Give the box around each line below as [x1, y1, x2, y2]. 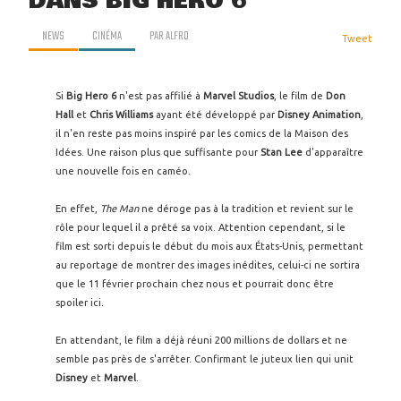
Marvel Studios [203, 90, 274, 101]
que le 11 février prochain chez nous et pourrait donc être [55, 278, 334, 289]
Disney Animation [277, 109, 361, 120]
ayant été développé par [153, 109, 277, 120]
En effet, [55, 203, 100, 214]
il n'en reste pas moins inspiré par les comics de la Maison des [55, 128, 348, 139]
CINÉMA [92, 26, 122, 46]
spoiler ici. [55, 297, 104, 308]
